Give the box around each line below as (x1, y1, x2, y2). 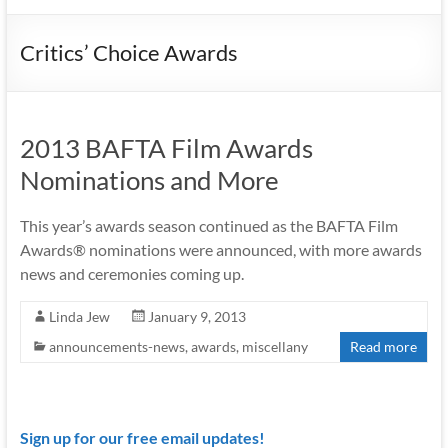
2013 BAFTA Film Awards (19, 132, 313, 164)
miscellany (241, 338, 308, 355)
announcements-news (48, 338, 185, 355)
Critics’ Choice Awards (19, 39, 238, 66)
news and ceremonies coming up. (19, 264, 244, 283)
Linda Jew (48, 308, 110, 325)
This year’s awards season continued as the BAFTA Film (19, 216, 398, 235)
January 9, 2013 (147, 308, 246, 325)
